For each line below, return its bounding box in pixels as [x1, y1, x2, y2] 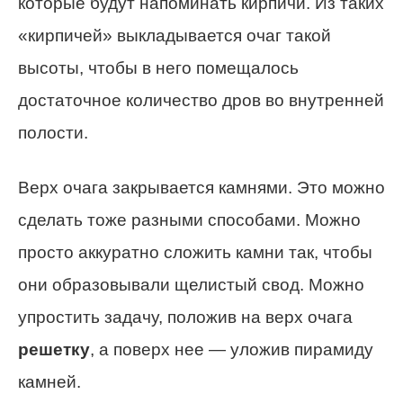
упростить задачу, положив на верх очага [18, 307, 353, 327]
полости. [18, 122, 88, 142]
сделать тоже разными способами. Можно [18, 210, 361, 229]
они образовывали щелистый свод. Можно [18, 274, 364, 294]
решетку [18, 339, 90, 359]
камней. [18, 372, 81, 391]
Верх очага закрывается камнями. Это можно [18, 177, 385, 197]
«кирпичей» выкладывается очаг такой [18, 25, 331, 45]
